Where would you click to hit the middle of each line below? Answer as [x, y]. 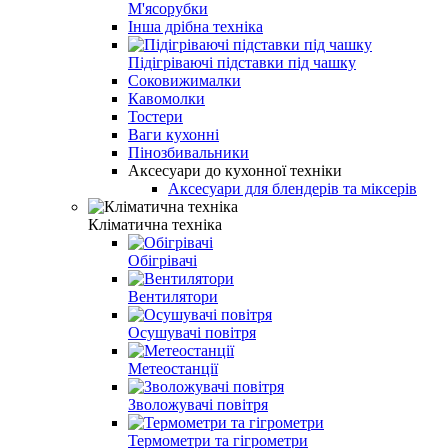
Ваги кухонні [173, 134]
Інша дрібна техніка [195, 26]
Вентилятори [173, 296]
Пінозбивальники [188, 152]
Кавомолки [166, 98]
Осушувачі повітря [192, 332]
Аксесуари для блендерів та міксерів [292, 188]
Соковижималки [184, 80]
